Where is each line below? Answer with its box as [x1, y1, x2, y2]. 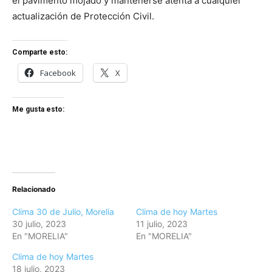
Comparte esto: [12, 48, 67, 57]
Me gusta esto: [12, 105, 64, 114]
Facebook [40, 67, 76, 79]
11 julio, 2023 [136, 219, 188, 229]
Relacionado [12, 185, 55, 194]
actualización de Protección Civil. [12, 10, 154, 22]
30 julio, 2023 [12, 219, 66, 229]
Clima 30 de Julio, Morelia [12, 206, 114, 217]
